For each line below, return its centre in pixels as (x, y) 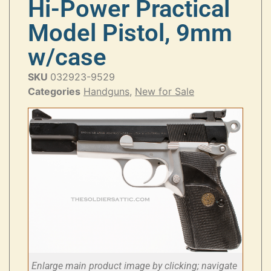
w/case (67, 57)
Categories (54, 91)
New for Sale (165, 91)
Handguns (106, 91)
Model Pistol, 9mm (130, 33)
